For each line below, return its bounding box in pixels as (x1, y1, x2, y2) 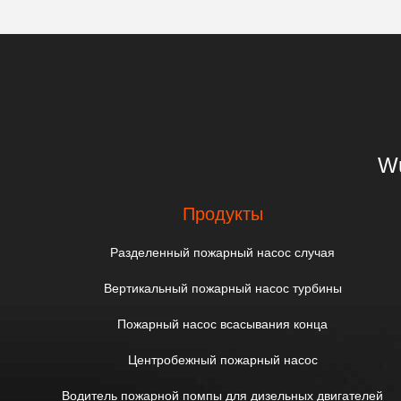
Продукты (182, 203, 263, 224)
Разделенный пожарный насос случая (110, 244, 336, 260)
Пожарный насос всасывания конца (117, 316, 328, 331)
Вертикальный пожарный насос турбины (103, 280, 342, 295)
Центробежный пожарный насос (127, 352, 318, 367)
